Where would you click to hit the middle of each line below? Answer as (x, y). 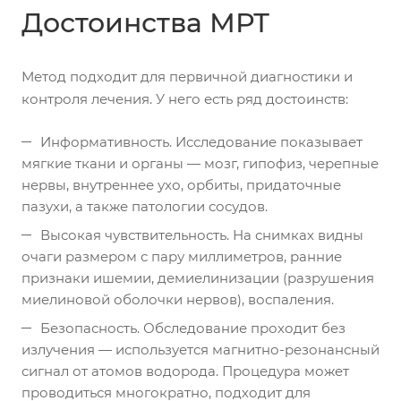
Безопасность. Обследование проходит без (193, 328)
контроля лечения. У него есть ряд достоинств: (185, 98)
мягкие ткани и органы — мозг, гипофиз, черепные (200, 163)
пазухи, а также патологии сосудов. (145, 206)
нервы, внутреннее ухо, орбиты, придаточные (181, 184)
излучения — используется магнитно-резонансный (200, 349)
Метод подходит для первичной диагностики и (187, 76)
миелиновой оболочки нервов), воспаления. (178, 299)
